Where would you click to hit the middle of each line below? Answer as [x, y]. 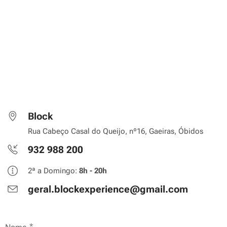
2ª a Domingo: [53, 171]
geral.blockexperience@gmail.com [108, 190]
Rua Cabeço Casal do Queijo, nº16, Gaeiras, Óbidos [116, 131]
